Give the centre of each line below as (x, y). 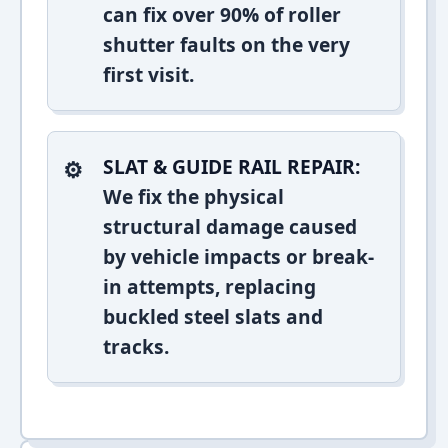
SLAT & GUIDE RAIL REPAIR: (231, 166)
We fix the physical (193, 196)
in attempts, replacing (209, 286)
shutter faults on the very (226, 44)
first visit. (148, 74)
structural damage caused (230, 226)
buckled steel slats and (213, 316)
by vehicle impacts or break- (238, 256)
